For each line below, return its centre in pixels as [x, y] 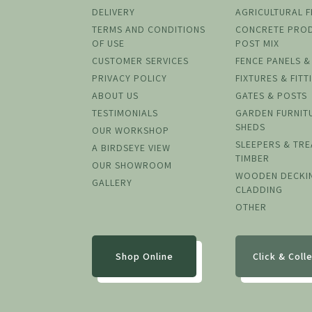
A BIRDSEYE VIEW [131, 148]
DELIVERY [114, 12]
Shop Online [144, 257]
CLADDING [259, 190]
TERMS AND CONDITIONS [149, 30]
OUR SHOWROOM [132, 165]
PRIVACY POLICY [130, 78]
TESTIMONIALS [125, 113]
